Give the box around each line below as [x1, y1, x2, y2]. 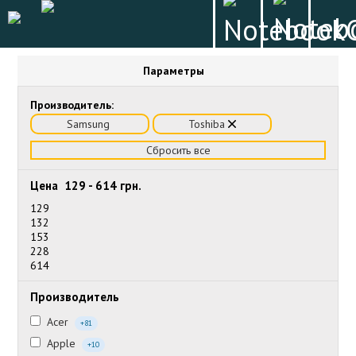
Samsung [67, 117, 114, 131]
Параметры [142, 64, 204, 78]
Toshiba [188, 117, 229, 131]
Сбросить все [145, 143, 211, 157]
